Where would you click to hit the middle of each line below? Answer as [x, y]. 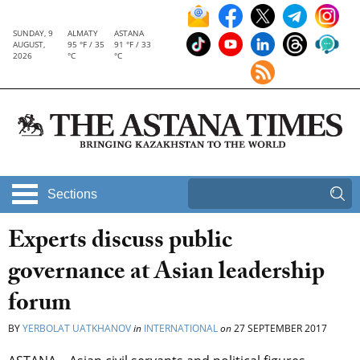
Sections [72, 194]
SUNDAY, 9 [33, 33]
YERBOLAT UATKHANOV [77, 329]
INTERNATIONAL [181, 329]
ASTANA [129, 33]
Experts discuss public [120, 243]
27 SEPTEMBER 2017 [279, 329]
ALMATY [82, 33]
